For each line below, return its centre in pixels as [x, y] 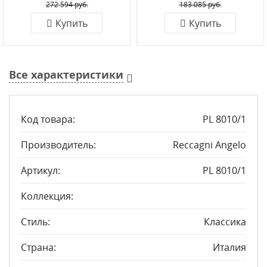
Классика [225, 222]
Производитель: [58, 145]
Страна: [38, 247]
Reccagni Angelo [209, 145]
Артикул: [41, 170]
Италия [229, 247]
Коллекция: [47, 196]
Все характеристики [66, 75]
